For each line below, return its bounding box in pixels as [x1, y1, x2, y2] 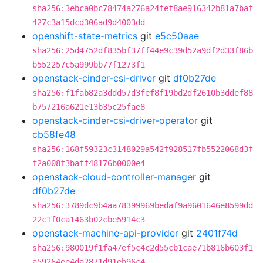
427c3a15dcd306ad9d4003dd [32, 18, 145, 27]
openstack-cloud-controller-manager [32, 171, 196, 183]
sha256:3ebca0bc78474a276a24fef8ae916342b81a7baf [32, 4, 253, 13]
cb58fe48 [32, 129, 76, 140]
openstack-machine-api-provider [32, 227, 178, 239]
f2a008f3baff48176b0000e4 [32, 159, 145, 168]
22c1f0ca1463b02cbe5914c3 [32, 215, 145, 224]
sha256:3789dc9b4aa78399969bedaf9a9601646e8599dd [32, 201, 253, 210]
